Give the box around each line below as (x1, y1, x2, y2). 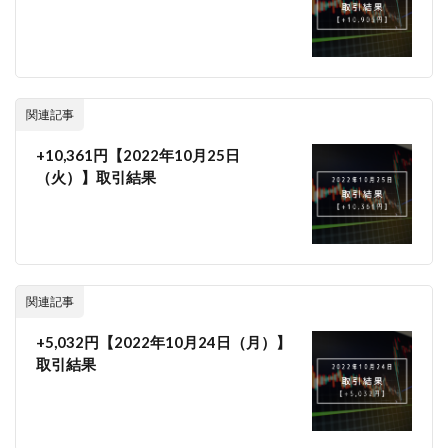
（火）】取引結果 (36, 167, 156, 186)
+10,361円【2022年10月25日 (36, 145, 240, 164)
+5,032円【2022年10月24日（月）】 (36, 332, 291, 351)
